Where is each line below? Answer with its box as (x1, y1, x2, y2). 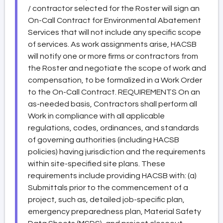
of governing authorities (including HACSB (28, 135, 179, 144)
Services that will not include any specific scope (28, 28, 201, 36)
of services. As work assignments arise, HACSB (28, 40, 197, 48)
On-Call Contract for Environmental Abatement (28, 16, 201, 24)
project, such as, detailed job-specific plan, (28, 195, 185, 204)
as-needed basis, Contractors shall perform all (28, 100, 197, 108)
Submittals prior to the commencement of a (28, 183, 188, 192)
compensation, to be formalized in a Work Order (28, 76, 202, 84)
